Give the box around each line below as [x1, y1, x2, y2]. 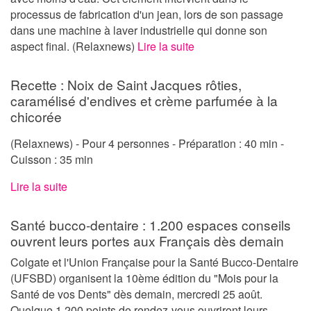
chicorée [10, 106, 62, 126]
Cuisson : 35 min [10, 151, 93, 167]
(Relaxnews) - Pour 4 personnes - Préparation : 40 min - [10, 135, 284, 151]
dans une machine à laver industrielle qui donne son [10, 22, 267, 38]
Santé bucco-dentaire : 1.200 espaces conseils [10, 215, 291, 234]
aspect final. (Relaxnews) [10, 37, 137, 54]
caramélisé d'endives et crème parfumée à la [10, 90, 278, 110]
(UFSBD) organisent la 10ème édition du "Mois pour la [10, 269, 278, 286]
